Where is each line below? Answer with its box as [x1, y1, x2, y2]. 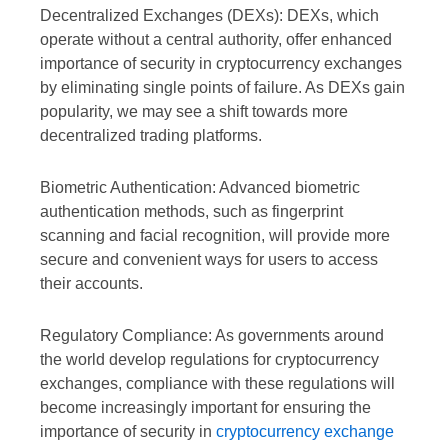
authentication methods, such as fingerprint [40, 203, 343, 221]
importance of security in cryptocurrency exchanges [40, 55, 402, 73]
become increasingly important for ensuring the [40, 399, 371, 417]
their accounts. [40, 275, 143, 293]
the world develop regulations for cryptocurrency [40, 351, 379, 369]
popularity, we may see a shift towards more [40, 103, 348, 121]
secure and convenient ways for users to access [40, 251, 378, 269]
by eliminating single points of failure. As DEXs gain [40, 79, 405, 97]
